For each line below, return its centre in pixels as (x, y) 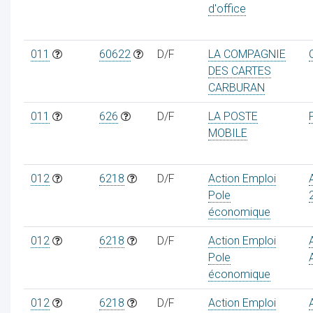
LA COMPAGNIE (247, 54)
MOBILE (227, 133)
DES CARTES (239, 71)
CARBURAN (236, 87)
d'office (227, 8)
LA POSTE (233, 116)
